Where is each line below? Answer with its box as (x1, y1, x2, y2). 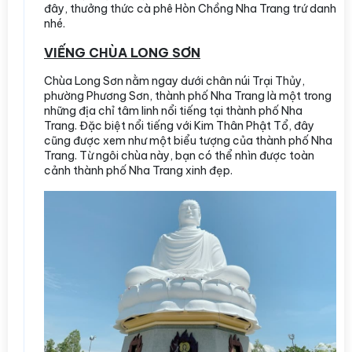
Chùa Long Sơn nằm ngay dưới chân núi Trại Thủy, (44, 73, 305, 88)
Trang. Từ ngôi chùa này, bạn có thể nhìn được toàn (44, 148, 314, 163)
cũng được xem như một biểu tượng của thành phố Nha (44, 133, 332, 148)
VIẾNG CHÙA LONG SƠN (44, 44, 200, 60)
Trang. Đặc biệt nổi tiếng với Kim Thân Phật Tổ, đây (44, 118, 314, 133)
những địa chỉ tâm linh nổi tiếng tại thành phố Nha (44, 103, 302, 118)
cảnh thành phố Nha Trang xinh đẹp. (44, 163, 233, 178)
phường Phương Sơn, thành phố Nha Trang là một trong (44, 88, 332, 103)
